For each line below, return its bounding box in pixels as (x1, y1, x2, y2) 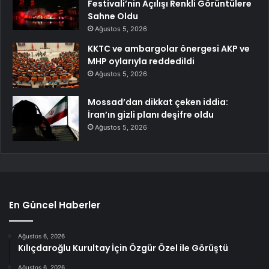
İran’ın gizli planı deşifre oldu (88, 108, 214, 121)
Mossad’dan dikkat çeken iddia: (88, 95, 228, 108)
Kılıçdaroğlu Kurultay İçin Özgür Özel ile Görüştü (18, 241, 228, 254)
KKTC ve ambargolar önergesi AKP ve (88, 42, 250, 55)
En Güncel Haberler (9, 198, 100, 211)
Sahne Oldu (88, 10, 138, 22)
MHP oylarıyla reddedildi (88, 55, 195, 67)
